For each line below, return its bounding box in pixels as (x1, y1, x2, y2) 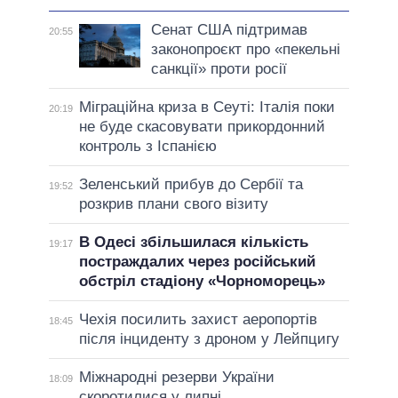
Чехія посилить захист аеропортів (78, 310, 317, 328)
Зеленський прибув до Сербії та (78, 175, 303, 193)
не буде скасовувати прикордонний (78, 117, 325, 135)
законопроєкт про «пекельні (150, 40, 340, 58)
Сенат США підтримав (150, 20, 307, 38)
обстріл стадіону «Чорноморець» (78, 272, 325, 290)
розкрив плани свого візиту (78, 195, 268, 212)
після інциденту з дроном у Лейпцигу (78, 330, 339, 347)
